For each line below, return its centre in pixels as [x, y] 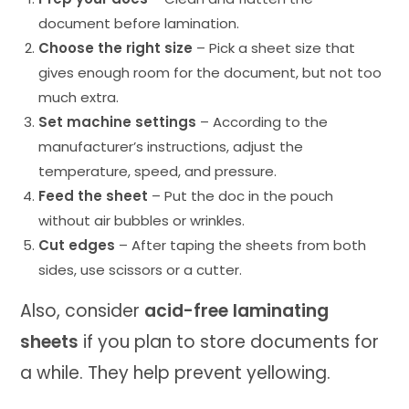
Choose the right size [116, 47]
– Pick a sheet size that [274, 47]
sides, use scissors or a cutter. [141, 269]
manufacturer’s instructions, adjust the [171, 146]
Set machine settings [118, 121]
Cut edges [77, 245]
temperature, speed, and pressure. [158, 171]
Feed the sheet [94, 195]
